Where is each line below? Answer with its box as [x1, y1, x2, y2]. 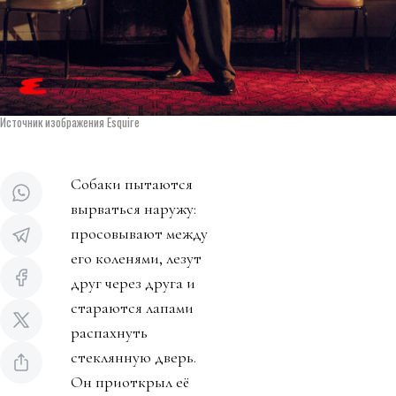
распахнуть [71, 322, 148, 342]
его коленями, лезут [71, 247, 202, 268]
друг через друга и [71, 272, 195, 293]
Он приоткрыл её [71, 371, 189, 392]
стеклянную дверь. [71, 346, 196, 367]
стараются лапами [71, 297, 194, 317]
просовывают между [71, 223, 208, 243]
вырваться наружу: [71, 198, 196, 218]
